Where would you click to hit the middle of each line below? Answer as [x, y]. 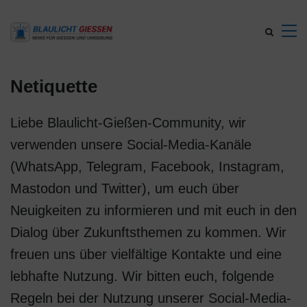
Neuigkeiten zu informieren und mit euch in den [153, 210]
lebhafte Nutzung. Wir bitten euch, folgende [142, 276]
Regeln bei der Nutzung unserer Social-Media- [151, 298]
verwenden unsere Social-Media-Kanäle [131, 145]
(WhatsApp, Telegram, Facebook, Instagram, [147, 167]
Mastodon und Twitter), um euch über [125, 188]
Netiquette [54, 86]
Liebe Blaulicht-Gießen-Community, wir [128, 123]
